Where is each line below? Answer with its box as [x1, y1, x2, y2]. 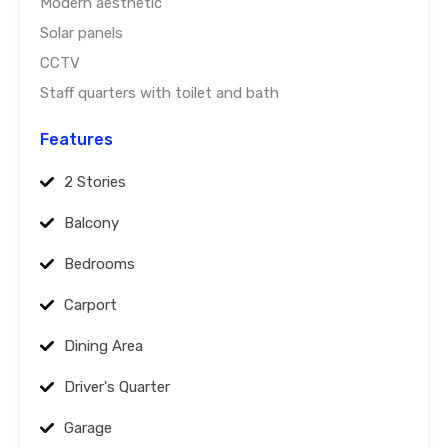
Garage [64, 419, 112, 438]
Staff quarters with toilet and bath [40, 84, 279, 103]
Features [40, 130, 113, 150]
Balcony [64, 214, 119, 233]
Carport [64, 296, 117, 315]
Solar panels [40, 24, 123, 43]
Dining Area [64, 337, 143, 356]
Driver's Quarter [64, 378, 170, 397]
